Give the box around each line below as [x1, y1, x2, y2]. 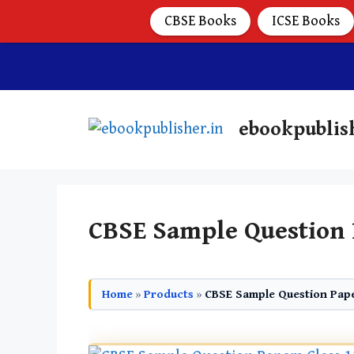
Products [144, 287, 194, 301]
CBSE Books [164, 13, 236, 29]
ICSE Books [272, 13, 340, 29]
